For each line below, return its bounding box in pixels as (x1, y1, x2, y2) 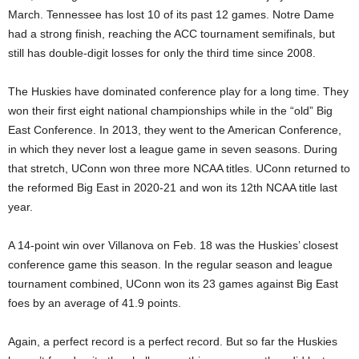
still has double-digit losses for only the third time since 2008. (8, 46, 316, 60)
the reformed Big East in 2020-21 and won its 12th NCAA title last (8, 181, 337, 195)
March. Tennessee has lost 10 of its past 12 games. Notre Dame (8, 8, 334, 22)
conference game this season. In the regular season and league (8, 258, 333, 272)
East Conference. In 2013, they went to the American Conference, (8, 123, 341, 137)
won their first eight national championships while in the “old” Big (8, 104, 333, 118)
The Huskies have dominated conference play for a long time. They (8, 85, 349, 99)
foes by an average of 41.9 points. (8, 296, 181, 310)
